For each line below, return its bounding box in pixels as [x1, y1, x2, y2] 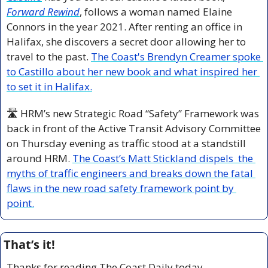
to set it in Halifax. [7, 79, 92, 93]
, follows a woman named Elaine [80, 4, 232, 19]
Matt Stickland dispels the [128, 151, 253, 165]
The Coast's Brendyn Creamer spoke [91, 49, 261, 63]
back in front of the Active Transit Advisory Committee [7, 121, 261, 135]
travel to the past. [7, 49, 91, 63]
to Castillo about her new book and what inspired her [7, 64, 257, 78]
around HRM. [7, 151, 72, 165]
